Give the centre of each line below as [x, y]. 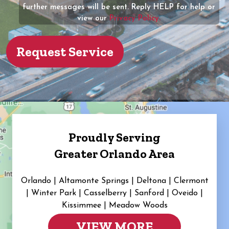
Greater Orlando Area [114, 153]
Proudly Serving [114, 137]
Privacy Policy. [135, 18]
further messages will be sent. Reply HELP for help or [119, 7]
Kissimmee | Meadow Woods [114, 205]
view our [94, 18]
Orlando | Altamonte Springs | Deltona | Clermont [114, 181]
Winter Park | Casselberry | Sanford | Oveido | [116, 193]
